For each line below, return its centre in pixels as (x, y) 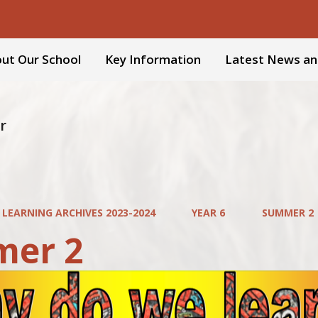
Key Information (153, 59)
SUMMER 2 (287, 213)
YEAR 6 (209, 213)
